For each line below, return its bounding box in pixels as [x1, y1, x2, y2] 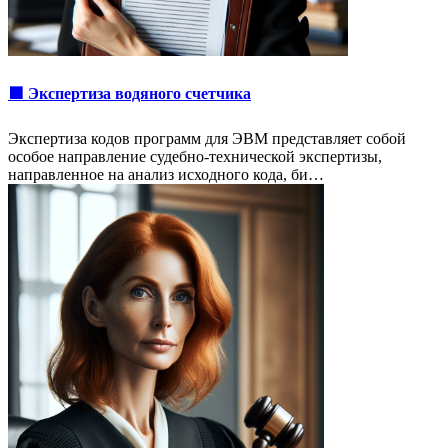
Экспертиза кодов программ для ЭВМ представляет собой [8, 129, 406, 147]
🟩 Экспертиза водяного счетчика [8, 84, 251, 102]
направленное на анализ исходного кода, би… [8, 165, 324, 183]
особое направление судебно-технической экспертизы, [8, 147, 382, 165]
